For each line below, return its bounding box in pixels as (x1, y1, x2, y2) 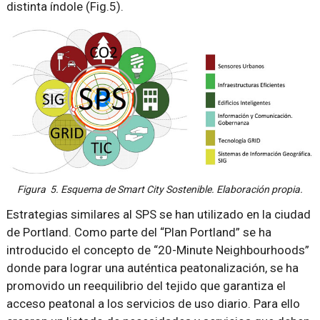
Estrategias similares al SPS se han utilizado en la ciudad (6, 207, 311, 222)
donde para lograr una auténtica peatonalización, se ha (6, 261, 299, 276)
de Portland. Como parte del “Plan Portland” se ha (6, 225, 271, 240)
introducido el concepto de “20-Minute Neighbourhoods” (6, 243, 309, 258)
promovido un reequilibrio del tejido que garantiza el (6, 279, 286, 294)
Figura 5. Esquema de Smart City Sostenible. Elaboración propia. (17, 184, 303, 196)
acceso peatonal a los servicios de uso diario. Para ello (6, 296, 300, 311)
